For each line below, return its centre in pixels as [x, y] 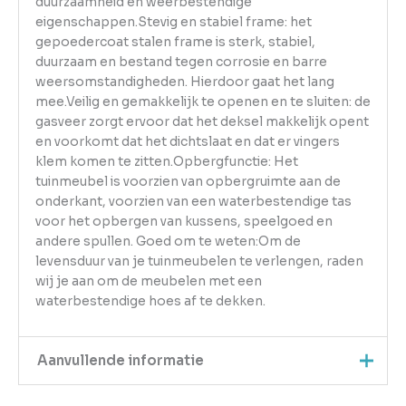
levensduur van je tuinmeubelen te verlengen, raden [199, 261]
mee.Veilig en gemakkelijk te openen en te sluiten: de [203, 101]
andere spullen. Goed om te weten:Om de [168, 241]
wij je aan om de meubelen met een [148, 281]
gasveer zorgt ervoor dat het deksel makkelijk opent [202, 121]
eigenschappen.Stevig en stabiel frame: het [173, 22]
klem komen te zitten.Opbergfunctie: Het [166, 161]
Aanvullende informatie [120, 361]
